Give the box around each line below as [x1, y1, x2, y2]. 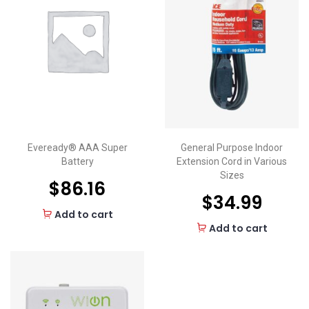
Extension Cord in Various [177, 156, 287, 168]
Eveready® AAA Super [27, 142, 128, 154]
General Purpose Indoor [181, 142, 283, 154]
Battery [61, 156, 94, 168]
